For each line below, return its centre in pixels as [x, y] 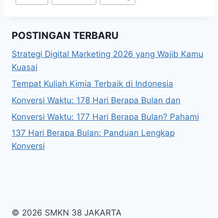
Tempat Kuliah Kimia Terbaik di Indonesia [92, 84]
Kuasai [25, 67]
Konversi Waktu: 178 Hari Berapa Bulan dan [96, 100]
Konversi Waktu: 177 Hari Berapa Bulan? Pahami [105, 117]
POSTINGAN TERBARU [65, 36]
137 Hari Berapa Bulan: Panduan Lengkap [93, 133]
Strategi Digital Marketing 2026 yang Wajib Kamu [108, 54]
